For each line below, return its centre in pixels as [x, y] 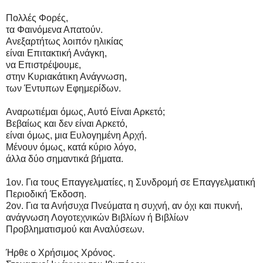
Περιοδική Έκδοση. [46, 194]
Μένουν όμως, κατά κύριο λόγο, [71, 147]
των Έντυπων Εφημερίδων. [63, 89]
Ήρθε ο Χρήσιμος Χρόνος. [60, 253]
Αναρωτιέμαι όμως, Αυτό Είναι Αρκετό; [85, 112]
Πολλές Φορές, [37, 18]
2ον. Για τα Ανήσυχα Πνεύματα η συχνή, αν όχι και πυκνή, [124, 206]
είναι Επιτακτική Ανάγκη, [56, 53]
